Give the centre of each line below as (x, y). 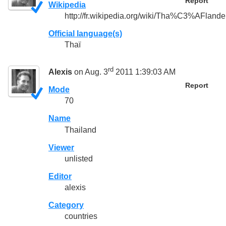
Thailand (80, 130)
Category (66, 205)
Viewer (61, 147)
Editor (60, 176)
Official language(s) (85, 33)
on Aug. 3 (90, 72)
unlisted (79, 158)
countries (81, 216)
